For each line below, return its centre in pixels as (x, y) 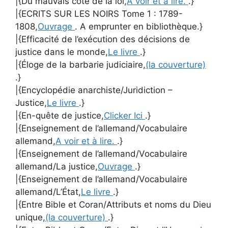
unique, (30, 217)
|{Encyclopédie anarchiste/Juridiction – (94, 90)
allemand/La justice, (56, 166)
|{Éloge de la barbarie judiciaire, (80, 64)
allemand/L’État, (48, 192)
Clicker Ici (124, 115)
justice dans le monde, (62, 52)
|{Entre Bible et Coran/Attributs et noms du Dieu (113, 204)
